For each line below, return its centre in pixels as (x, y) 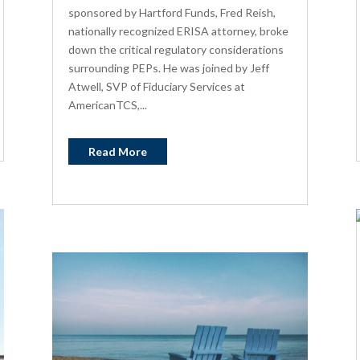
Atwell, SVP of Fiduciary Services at (156, 86)
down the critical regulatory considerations (176, 49)
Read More (117, 151)
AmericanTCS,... (107, 104)
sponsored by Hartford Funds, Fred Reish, (172, 12)
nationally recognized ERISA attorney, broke (178, 31)
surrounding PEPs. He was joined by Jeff (168, 67)
